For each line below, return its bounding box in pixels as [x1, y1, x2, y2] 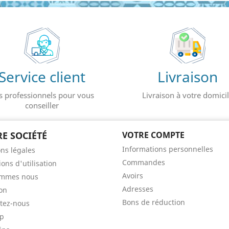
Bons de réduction [122, 197, 185, 207]
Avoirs [122, 171, 143, 180]
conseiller [25, 100, 59, 110]
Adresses [122, 184, 153, 194]
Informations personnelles [122, 144, 213, 154]
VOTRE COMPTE [122, 129, 185, 141]
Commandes [122, 157, 165, 167]
